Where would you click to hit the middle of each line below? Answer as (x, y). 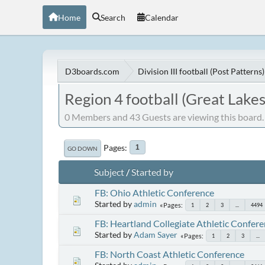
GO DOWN (83, 148)
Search (113, 17)
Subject (109, 172)
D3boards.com (92, 71)
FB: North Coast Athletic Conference (169, 254)
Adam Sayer (156, 234)
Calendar (162, 17)
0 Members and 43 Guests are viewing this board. (164, 117)
